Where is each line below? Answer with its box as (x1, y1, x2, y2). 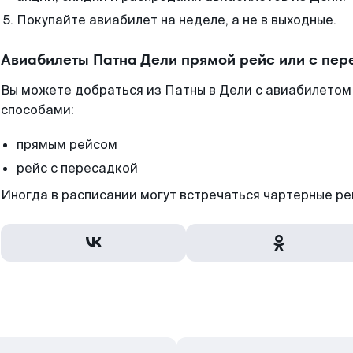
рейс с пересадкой (17, 160, 138, 176)
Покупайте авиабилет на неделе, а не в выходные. (17, 12, 336, 28)
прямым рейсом (17, 136, 117, 153)
